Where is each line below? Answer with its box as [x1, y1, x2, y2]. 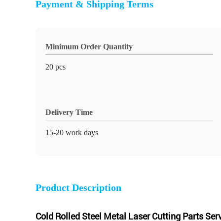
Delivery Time [45, 108, 93, 116]
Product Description [36, 182, 121, 193]
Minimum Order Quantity [45, 42, 133, 51]
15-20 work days [45, 128, 98, 137]
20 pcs [45, 63, 66, 71]
